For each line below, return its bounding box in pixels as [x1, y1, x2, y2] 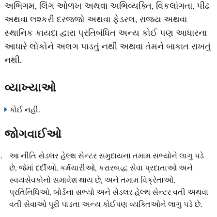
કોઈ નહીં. [9, 106, 40, 114]
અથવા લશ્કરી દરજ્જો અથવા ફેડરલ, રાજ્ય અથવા [4, 15, 187, 24]
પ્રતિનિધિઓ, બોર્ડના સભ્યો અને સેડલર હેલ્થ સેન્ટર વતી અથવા [9, 188, 208, 197]
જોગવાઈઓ [4, 129, 62, 141]
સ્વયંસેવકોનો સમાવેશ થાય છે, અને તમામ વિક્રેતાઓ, [9, 176, 175, 185]
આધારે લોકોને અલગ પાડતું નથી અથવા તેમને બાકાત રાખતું [4, 43, 211, 51]
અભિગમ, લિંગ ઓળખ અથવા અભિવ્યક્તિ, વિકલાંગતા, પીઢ [4, 2, 209, 11]
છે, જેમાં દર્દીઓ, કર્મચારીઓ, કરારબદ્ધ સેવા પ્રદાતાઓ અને [9, 164, 193, 172]
